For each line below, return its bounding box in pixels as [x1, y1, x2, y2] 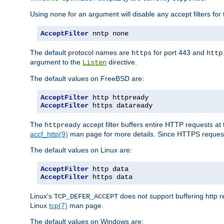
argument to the [30, 57, 82, 66]
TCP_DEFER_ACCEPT [54, 192, 118, 200]
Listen [82, 58, 106, 66]
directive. [106, 57, 137, 66]
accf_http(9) [30, 129, 68, 138]
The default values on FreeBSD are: [30, 74, 144, 82]
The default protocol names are [30, 48, 131, 56]
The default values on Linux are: [30, 145, 132, 154]
